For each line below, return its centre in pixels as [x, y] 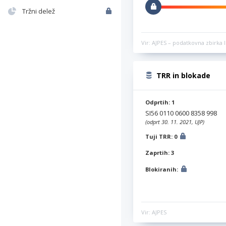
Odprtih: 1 [160, 102]
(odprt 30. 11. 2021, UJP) [175, 122]
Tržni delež [39, 11]
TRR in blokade [183, 75]
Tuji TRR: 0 [162, 136]
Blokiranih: [162, 169]
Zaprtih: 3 [160, 152]
